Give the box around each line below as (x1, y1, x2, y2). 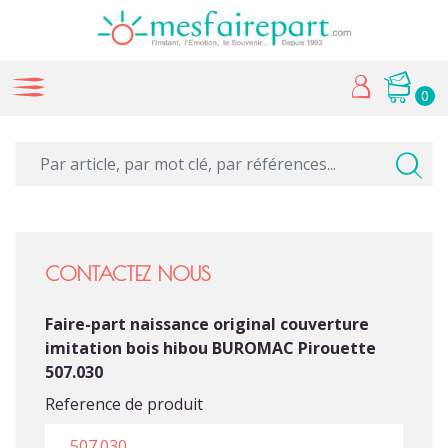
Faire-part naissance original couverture (45, 313, 369, 336)
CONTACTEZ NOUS (45, 262, 211, 286)
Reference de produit (45, 393, 203, 416)
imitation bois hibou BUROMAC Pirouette (45, 337, 376, 360)
